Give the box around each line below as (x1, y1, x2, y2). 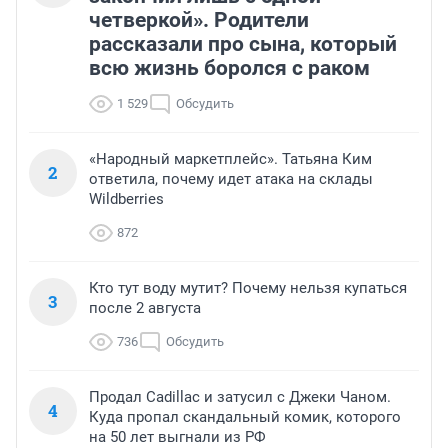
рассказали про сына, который (89, 32, 397, 57)
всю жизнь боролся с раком (89, 56, 370, 81)
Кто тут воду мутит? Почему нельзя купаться (89, 279, 407, 298)
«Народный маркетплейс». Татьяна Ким (89, 150, 372, 169)
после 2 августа (89, 299, 201, 318)
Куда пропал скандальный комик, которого (89, 408, 401, 427)
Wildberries (89, 190, 164, 209)
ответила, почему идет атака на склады (89, 170, 373, 189)
